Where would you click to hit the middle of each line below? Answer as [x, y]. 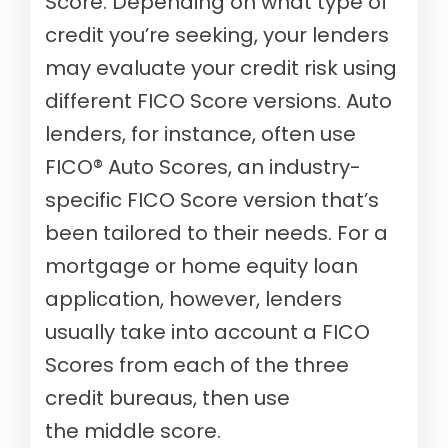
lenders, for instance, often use [200, 134]
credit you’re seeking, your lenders [217, 35]
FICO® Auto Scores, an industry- [203, 167]
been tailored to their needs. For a [216, 233]
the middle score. [133, 431]
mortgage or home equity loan [201, 266]
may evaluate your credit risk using [221, 68]
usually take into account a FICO [207, 332]
